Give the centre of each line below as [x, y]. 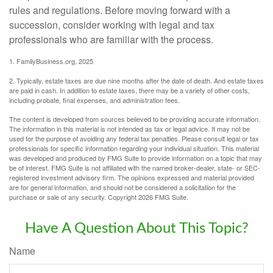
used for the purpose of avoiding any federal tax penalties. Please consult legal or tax [134, 138]
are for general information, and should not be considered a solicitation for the [122, 187]
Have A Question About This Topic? [136, 228]
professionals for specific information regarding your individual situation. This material [134, 148]
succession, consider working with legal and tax [112, 24]
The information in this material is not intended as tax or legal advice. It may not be [129, 128]
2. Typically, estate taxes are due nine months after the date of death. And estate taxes [136, 80]
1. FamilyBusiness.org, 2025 [51, 61]
